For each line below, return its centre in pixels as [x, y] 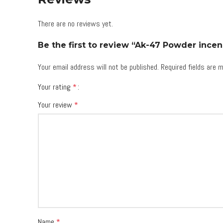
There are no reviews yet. [75, 24]
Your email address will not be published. [98, 67]
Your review [56, 105]
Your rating [55, 87]
